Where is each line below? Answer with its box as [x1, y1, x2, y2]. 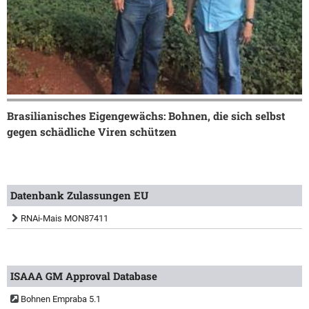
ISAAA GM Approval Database [10, 268, 157, 283]
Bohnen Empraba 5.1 [21, 293, 101, 304]
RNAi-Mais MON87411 [21, 212, 108, 223]
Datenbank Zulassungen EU [10, 188, 148, 202]
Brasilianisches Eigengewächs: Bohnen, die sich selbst [7, 108, 286, 123]
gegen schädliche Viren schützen [7, 124, 177, 139]
